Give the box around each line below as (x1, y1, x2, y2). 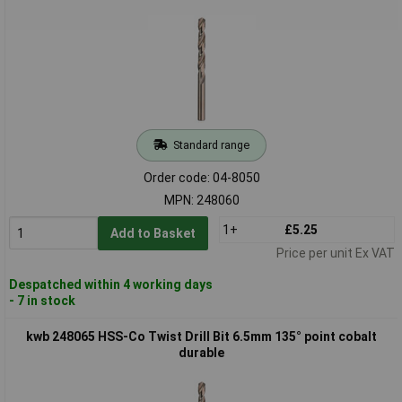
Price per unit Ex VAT (275, 245, 395, 260)
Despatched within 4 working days (8, 276, 213, 292)
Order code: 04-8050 (143, 170, 260, 185)
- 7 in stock (8, 293, 75, 308)
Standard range (172, 137, 249, 152)
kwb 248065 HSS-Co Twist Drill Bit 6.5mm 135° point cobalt (26, 328, 377, 344)
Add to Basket (109, 225, 196, 240)
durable (179, 345, 224, 360)
